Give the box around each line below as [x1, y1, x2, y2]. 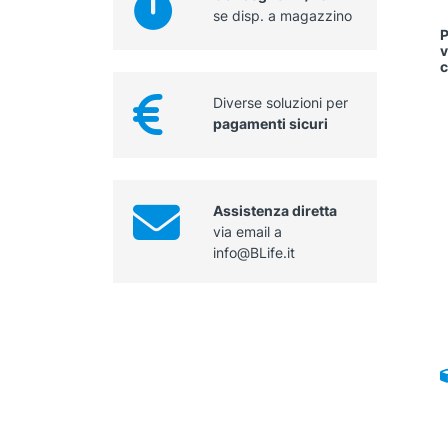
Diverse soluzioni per [212, 94, 348, 112]
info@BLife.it [212, 244, 295, 262]
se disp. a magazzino [212, 7, 352, 25]
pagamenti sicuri [212, 115, 328, 133]
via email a [212, 223, 282, 241]
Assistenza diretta [212, 202, 337, 220]
